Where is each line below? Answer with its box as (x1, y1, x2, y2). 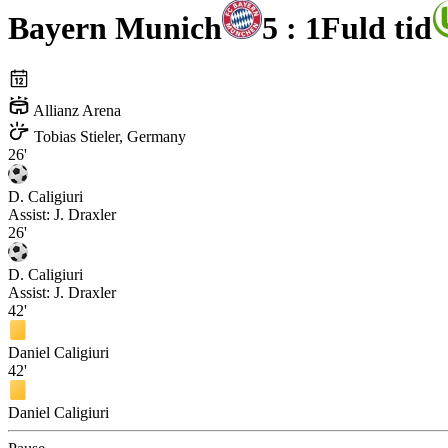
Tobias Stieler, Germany (30, 128, 186, 146)
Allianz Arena (30, 102, 121, 120)
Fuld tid (321, 9, 432, 46)
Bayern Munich (8, 9, 222, 46)
